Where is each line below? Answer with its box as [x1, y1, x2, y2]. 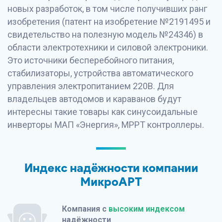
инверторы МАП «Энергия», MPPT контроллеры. [7, 119, 204, 130]
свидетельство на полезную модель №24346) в [7, 29, 203, 40]
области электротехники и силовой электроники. [7, 42, 208, 53]
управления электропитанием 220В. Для [7, 81, 174, 91]
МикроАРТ [80, 174, 142, 189]
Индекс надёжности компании [24, 161, 198, 175]
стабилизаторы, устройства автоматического [7, 68, 193, 78]
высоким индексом [109, 204, 185, 214]
